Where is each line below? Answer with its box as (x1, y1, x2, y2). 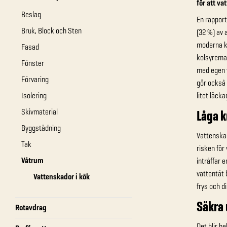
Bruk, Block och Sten (21, 25, 82, 36)
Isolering (21, 90, 47, 101)
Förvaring (21, 74, 49, 85)
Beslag (21, 9, 41, 20)
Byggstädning (21, 123, 61, 133)
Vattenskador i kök (33, 171, 90, 182)
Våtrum (21, 155, 44, 166)
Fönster (21, 58, 44, 68)
